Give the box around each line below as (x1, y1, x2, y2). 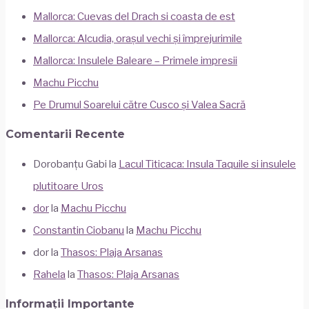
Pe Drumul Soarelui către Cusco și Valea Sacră (33, 99, 246, 112)
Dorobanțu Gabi (33, 158, 107, 171)
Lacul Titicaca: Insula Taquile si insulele (119, 158, 296, 171)
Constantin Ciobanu (33, 224, 124, 237)
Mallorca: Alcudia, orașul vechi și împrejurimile (33, 32, 242, 46)
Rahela (33, 268, 66, 281)
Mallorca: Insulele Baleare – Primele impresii (33, 54, 237, 68)
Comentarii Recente (6, 128, 125, 141)
